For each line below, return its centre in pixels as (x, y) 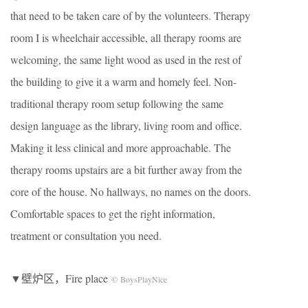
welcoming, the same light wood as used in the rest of (126, 59)
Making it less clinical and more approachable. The (121, 147)
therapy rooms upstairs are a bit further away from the (126, 169)
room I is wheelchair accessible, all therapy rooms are (126, 37)
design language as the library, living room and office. (126, 125)
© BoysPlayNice (139, 279)
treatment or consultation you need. (86, 235)
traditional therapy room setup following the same (117, 103)
